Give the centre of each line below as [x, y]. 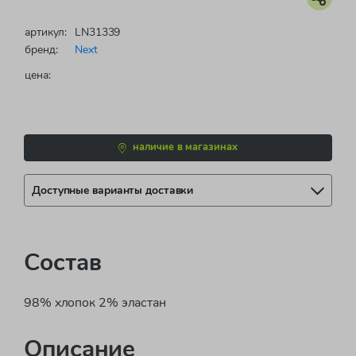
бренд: [41, 50]
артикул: [46, 32]
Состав [63, 262]
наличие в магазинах [185, 147]
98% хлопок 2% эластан [95, 302]
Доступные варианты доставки [113, 190]
